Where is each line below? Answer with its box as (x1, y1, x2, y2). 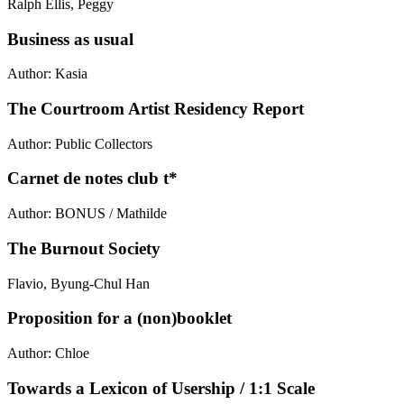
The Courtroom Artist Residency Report (7, 98, 304, 118)
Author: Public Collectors (7, 135, 152, 151)
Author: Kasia (7, 66, 87, 82)
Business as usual (7, 29, 133, 49)
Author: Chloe (7, 344, 89, 361)
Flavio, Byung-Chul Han (7, 275, 150, 291)
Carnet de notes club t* (7, 169, 178, 188)
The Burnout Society (7, 238, 161, 258)
